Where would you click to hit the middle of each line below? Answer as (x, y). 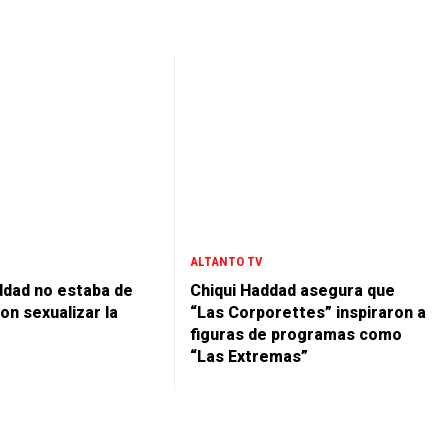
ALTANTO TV (226, 262)
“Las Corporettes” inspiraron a (308, 313)
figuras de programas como (296, 335)
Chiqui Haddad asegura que (292, 291)
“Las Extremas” (249, 357)
